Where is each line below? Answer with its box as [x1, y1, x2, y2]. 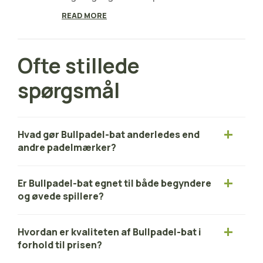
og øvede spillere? [18, 190, 104, 203]
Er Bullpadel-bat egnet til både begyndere [18, 177, 211, 190]
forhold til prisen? [18, 238, 102, 252]
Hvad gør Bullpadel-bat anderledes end [18, 128, 200, 141]
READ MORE [62, 9, 107, 21]
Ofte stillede [18, 51, 140, 80]
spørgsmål [18, 76, 120, 104]
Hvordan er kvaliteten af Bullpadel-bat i [18, 225, 201, 239]
